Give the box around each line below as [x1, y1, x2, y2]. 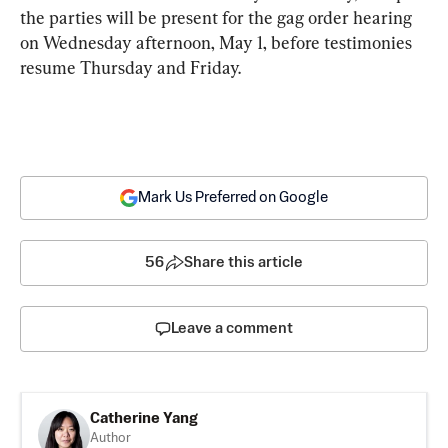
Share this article [184, 254, 303, 270]
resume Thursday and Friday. [20, 56, 241, 78]
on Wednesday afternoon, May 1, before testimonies [20, 31, 416, 53]
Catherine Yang [90, 410, 198, 426]
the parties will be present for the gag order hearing [20, 6, 416, 28]
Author [90, 431, 131, 445]
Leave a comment [171, 320, 293, 336]
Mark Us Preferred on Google [138, 189, 328, 205]
